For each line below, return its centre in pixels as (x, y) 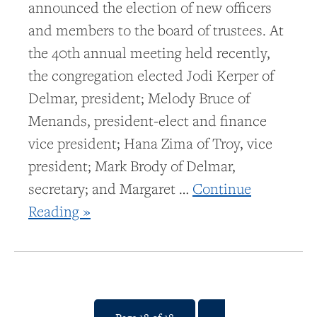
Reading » (59, 212)
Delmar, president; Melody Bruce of (139, 98)
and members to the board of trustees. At (156, 30)
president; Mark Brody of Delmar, (132, 166)
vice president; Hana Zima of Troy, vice (150, 144)
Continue (222, 189)
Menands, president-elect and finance (148, 121)
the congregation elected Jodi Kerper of (151, 76)
